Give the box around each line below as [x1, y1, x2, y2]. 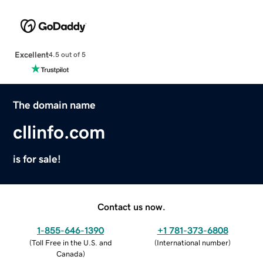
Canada [56, 249, 83, 258]
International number [157, 238, 228, 247]
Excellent [14, 50, 49, 59]
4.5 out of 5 [48, 51, 86, 59]
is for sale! [13, 153, 62, 164]
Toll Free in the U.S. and [31, 238, 112, 247]
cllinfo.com [13, 122, 106, 141]
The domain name [13, 99, 96, 110]
